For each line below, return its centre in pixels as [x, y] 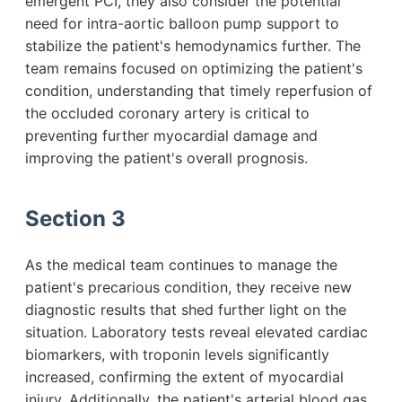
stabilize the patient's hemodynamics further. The [193, 46]
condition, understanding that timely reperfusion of [199, 91]
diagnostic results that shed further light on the [186, 310]
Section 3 [75, 219]
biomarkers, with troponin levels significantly [177, 355]
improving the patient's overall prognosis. [166, 158]
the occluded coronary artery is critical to [167, 114]
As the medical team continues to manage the [181, 265]
